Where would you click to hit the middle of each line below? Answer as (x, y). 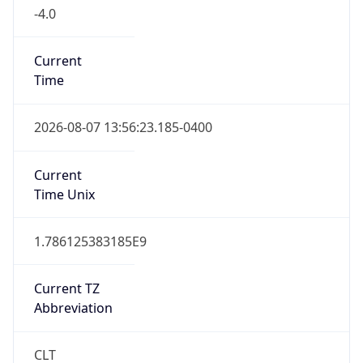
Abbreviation (73, 308)
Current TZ (66, 289)
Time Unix (64, 194)
